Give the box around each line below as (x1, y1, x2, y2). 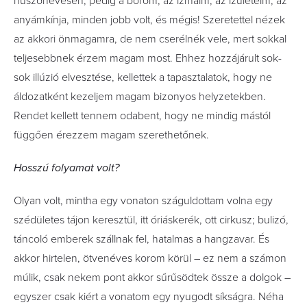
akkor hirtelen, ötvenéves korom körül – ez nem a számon (14, 251, 286, 265)
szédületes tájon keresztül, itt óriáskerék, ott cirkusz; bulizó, (14, 213, 288, 227)
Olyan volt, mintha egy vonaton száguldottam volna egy (14, 194, 273, 208)
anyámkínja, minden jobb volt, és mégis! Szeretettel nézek (14, 13, 285, 27)
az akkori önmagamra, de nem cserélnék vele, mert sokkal (14, 32, 286, 46)
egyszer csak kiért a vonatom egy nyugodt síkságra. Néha (14, 290, 284, 304)
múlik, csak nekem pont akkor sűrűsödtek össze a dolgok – (14, 271, 291, 284)
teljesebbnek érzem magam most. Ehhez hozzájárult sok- (14, 51, 282, 65)
